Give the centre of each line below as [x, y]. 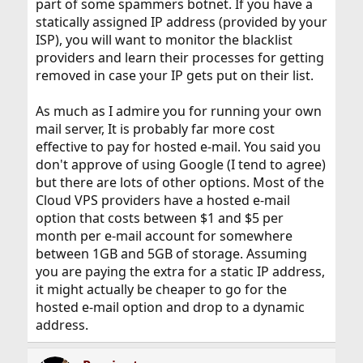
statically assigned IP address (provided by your [181, 21]
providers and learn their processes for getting [179, 57]
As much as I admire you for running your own [178, 111]
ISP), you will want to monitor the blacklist [164, 39]
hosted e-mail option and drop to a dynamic [170, 307]
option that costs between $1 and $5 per [159, 218]
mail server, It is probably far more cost [155, 128]
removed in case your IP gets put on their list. [174, 75]
